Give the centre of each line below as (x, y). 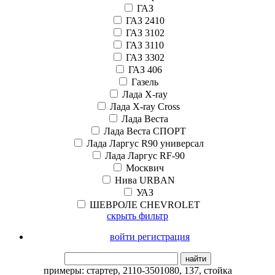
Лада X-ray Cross (145, 106)
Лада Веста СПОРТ (145, 131)
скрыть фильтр (137, 215)
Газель (145, 82)
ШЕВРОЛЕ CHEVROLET (145, 204)
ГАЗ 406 (145, 69)
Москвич (145, 168)
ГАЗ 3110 (145, 45)
